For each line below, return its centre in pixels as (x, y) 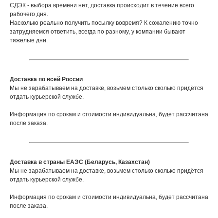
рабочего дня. (29, 14)
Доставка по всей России (46, 80)
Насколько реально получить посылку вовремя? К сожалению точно (104, 23)
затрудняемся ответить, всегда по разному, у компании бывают (98, 32)
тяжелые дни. (29, 41)
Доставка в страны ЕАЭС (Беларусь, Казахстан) (80, 162)
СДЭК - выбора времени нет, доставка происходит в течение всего (102, 6)
